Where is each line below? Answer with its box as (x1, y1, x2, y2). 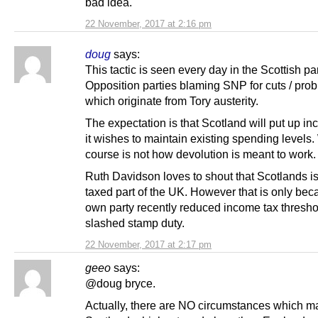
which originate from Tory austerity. (85, 94, 258, 107)
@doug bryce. (85, 276, 155, 290)
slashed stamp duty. (85, 216, 185, 229)
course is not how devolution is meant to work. (85, 147, 316, 160)
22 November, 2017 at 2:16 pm (85, 18, 212, 29)
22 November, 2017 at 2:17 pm (85, 238, 212, 250)
